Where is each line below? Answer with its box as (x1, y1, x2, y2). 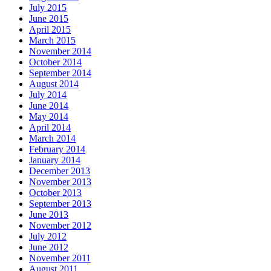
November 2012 (29, 220, 91, 230)
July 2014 (29, 89, 67, 100)
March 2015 (29, 34, 76, 45)
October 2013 (29, 187, 82, 198)
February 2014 (29, 143, 85, 154)
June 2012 (29, 241, 68, 252)
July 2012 (29, 230, 67, 241)
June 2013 (29, 209, 68, 220)
